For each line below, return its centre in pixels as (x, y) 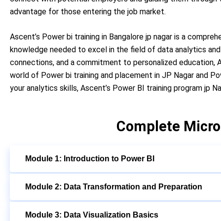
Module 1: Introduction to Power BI (90, 158)
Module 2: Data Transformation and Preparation (114, 186)
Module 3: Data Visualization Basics (92, 215)
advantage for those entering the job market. (88, 11)
